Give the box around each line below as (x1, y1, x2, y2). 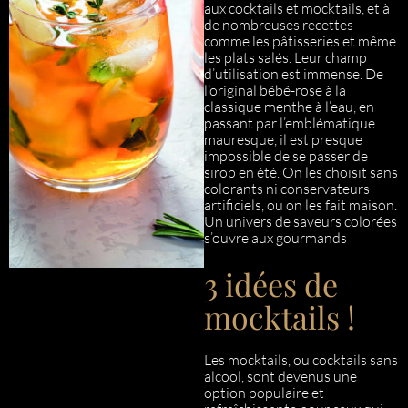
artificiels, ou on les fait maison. (204, 196, 397, 214)
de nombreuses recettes (204, 15, 353, 34)
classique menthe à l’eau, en (204, 97, 374, 116)
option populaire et (204, 383, 324, 402)
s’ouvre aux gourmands (204, 229, 347, 247)
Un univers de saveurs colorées (204, 212, 397, 230)
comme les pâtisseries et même (204, 32, 396, 50)
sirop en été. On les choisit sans (204, 163, 398, 181)
